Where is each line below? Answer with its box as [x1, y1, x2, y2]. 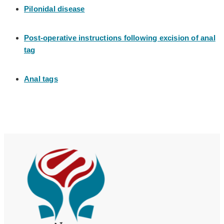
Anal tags [24, 74, 58, 83]
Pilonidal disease [24, 4, 85, 13]
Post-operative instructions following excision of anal [24, 33, 215, 42]
